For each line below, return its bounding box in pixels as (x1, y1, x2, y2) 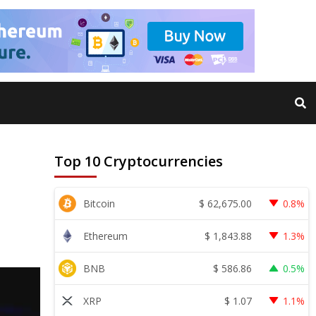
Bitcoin (83, 197, 116, 210)
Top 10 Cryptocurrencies (54, 152, 224, 171)
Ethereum (83, 229, 128, 243)
